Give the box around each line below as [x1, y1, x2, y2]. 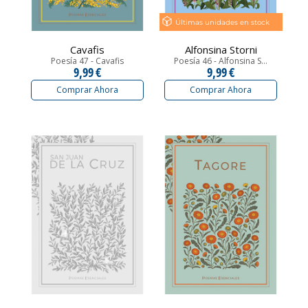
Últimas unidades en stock [175, 17, 269, 27]
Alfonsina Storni [184, 43, 257, 57]
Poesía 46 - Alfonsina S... [174, 55, 267, 67]
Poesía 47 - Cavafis [51, 55, 124, 67]
